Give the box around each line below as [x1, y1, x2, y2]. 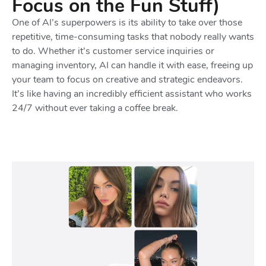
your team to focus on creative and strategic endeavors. [12, 72, 243, 86]
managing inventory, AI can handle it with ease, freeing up [12, 58, 253, 72]
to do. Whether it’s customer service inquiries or [12, 44, 214, 58]
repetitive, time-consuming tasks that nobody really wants [12, 30, 254, 43]
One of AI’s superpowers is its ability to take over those [12, 15, 242, 29]
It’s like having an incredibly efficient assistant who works [12, 87, 252, 100]
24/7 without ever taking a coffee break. [12, 101, 178, 115]
